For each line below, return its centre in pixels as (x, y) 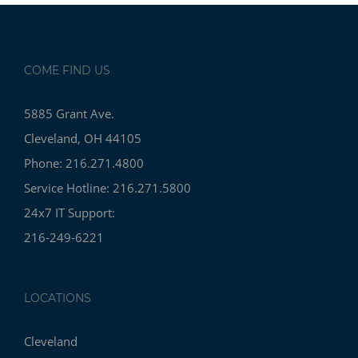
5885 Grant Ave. (69, 114)
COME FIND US (67, 71)
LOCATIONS (58, 298)
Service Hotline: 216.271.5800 (107, 188)
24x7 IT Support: (70, 213)
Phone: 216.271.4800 (84, 163)
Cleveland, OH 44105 (83, 139)
